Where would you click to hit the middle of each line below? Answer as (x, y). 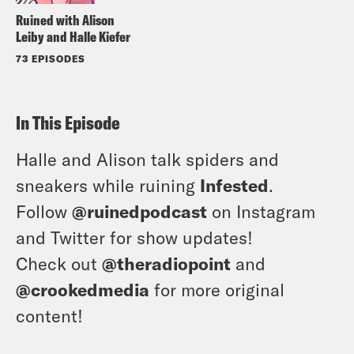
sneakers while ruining (108, 185)
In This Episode (68, 122)
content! (49, 315)
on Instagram (261, 211)
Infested (234, 185)
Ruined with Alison (65, 20)
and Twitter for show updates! (134, 237)
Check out (59, 263)
